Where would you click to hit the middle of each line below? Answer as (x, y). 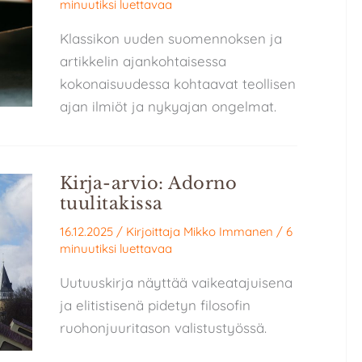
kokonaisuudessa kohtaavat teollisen (177, 84)
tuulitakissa (111, 204)
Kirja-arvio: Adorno (148, 184)
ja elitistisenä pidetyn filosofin (155, 305)
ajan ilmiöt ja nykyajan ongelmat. (168, 107)
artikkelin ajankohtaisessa (143, 61)
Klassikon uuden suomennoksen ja (170, 39)
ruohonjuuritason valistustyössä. (163, 327)
